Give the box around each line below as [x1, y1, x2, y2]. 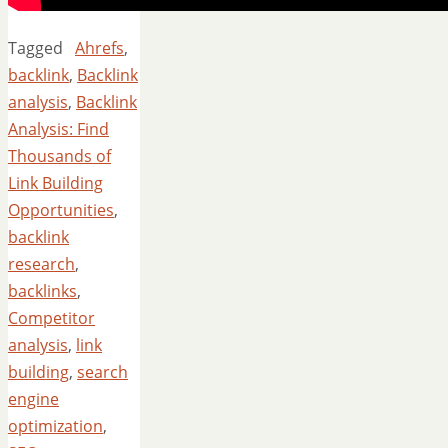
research [8, 253, 75, 276]
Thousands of [8, 145, 111, 168]
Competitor [8, 307, 95, 330]
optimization [8, 415, 103, 438]
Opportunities [8, 199, 114, 222]
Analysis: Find [8, 118, 109, 141]
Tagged [8, 37, 63, 60]
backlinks [8, 280, 77, 303]
